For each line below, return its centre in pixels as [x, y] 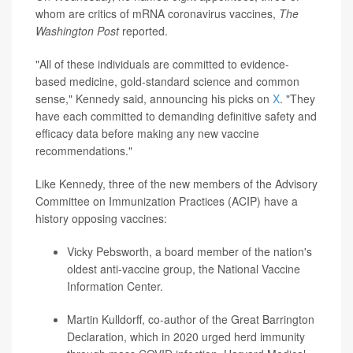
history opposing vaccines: [101, 218]
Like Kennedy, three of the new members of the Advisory [176, 184]
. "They [297, 98]
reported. [143, 31]
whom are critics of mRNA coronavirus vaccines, [157, 13]
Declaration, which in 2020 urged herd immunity [186, 336]
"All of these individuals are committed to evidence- [162, 64]
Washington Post [77, 31]
